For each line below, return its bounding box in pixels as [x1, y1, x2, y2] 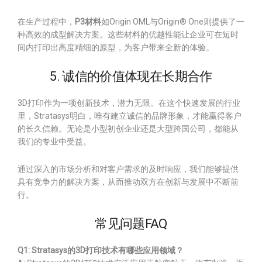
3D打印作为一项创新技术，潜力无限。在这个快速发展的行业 [18, 98, 240, 108]
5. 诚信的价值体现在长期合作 [50, 69, 212, 84]
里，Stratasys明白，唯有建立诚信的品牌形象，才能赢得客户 [18, 111, 242, 120]
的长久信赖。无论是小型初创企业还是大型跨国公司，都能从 [18, 124, 239, 133]
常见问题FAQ [95, 216, 167, 231]
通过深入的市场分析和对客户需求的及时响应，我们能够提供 [18, 164, 239, 174]
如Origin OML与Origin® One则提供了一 [101, 17, 244, 26]
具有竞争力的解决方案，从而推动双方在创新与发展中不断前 [18, 177, 239, 187]
